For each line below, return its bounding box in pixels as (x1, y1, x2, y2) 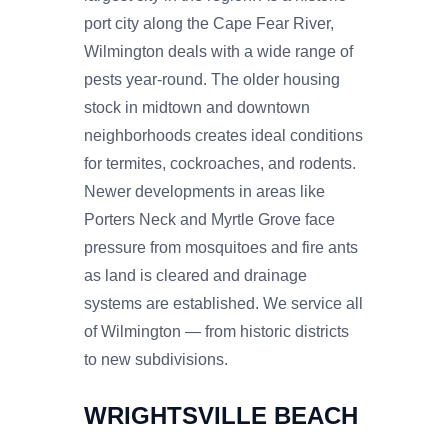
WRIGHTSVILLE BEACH (84, 401, 358, 429)
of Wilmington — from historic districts (84, 322, 349, 340)
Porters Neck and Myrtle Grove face (84, 210, 335, 228)
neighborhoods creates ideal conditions (84, 126, 363, 144)
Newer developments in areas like (84, 182, 325, 200)
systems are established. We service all (84, 294, 363, 312)
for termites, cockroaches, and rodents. (84, 154, 356, 172)
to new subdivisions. (84, 350, 228, 368)
